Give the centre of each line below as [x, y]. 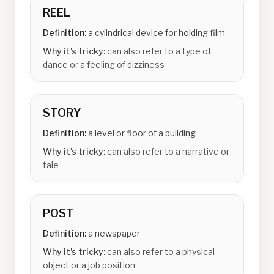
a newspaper [114, 233]
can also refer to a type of [159, 51]
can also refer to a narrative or [168, 151]
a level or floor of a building [142, 133]
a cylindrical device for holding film [157, 33]
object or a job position [89, 265]
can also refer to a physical [161, 252]
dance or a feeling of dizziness [104, 65]
